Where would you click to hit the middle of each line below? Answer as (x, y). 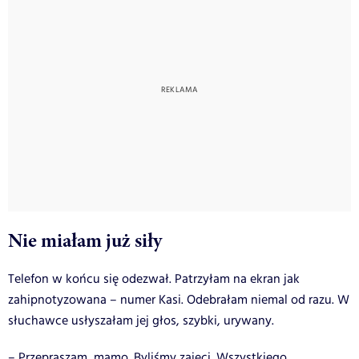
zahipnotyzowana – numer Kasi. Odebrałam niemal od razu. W (179, 300)
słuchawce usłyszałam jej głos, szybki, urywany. (141, 321)
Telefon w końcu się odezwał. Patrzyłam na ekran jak (154, 279)
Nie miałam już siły (85, 240)
